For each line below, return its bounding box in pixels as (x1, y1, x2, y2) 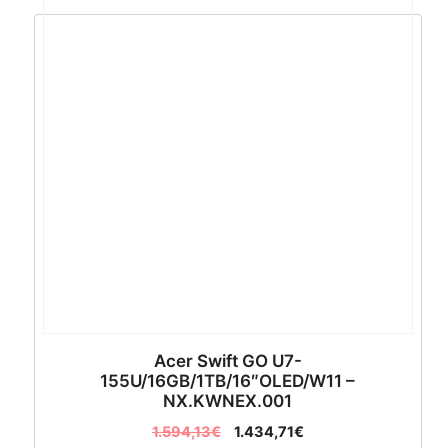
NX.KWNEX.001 (163, 390, 293, 411)
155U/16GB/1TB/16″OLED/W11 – (100, 370, 356, 391)
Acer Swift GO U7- (153, 350, 302, 371)
